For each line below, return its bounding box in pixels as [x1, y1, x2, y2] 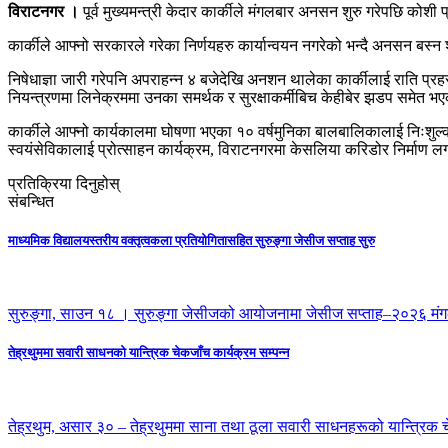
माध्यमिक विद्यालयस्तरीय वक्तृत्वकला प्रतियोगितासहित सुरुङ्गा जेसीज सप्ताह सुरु [8, 232, 375, 248]
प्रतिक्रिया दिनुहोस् [8, 174, 120, 192]
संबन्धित [8, 192, 54, 210]
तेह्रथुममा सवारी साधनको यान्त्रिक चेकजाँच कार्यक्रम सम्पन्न [8, 345, 289, 361]
